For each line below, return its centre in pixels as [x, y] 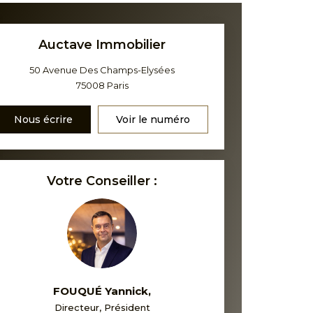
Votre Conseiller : [102, 181]
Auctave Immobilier [102, 45]
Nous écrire [44, 119]
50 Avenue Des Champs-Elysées [102, 70]
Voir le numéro [153, 119]
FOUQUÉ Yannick [101, 291]
